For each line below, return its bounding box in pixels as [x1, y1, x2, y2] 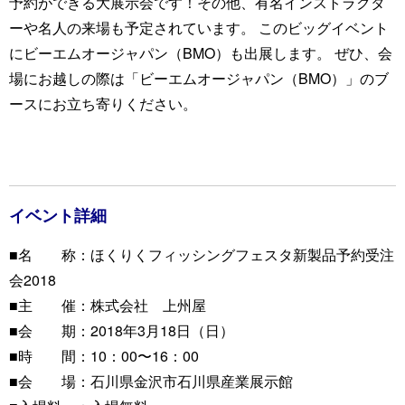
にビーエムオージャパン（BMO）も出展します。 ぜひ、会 [9, 42, 392, 64]
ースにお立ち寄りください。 [9, 93, 197, 115]
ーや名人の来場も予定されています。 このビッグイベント [9, 17, 389, 39]
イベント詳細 [9, 203, 107, 228]
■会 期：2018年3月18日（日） [9, 320, 234, 342]
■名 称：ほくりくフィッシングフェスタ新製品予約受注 [9, 244, 394, 266]
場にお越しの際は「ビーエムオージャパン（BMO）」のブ [9, 68, 389, 89]
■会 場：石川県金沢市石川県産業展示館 [9, 371, 293, 392]
